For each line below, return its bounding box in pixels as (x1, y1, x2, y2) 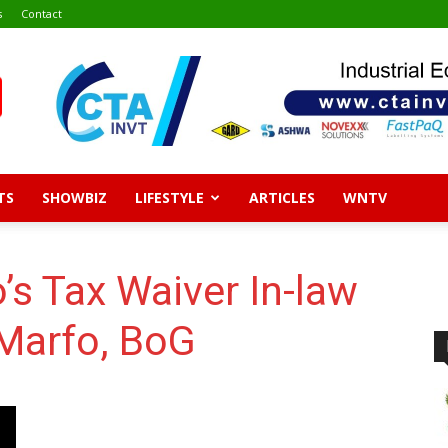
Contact (21, 6, 62, 21)
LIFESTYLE (135, 188, 204, 207)
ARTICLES (249, 188, 315, 207)
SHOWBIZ (42, 188, 107, 207)
